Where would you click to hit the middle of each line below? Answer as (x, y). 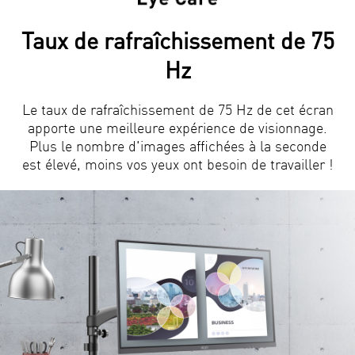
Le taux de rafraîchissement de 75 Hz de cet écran (177, 109)
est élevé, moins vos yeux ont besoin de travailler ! (177, 163)
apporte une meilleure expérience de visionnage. (177, 127)
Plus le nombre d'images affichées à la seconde (177, 145)
